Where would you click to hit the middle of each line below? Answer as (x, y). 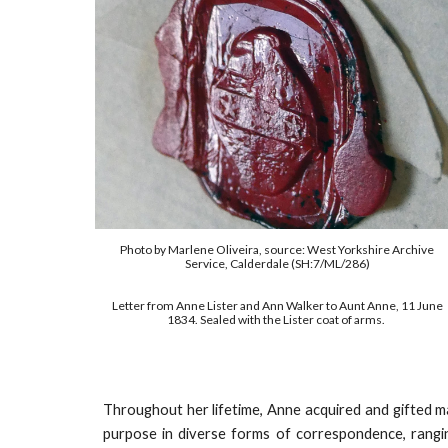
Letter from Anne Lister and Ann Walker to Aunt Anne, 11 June (277, 306)
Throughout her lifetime (181, 409)
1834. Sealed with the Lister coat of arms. (277, 320)
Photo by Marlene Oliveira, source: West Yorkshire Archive (277, 250)
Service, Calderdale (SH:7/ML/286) (277, 264)
